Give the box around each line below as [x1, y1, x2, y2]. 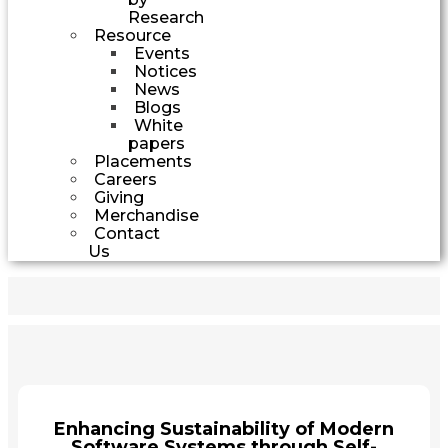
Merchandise [94, 205, 199, 225]
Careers [94, 169, 157, 189]
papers [128, 133, 185, 153]
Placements [94, 151, 192, 171]
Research [128, 7, 204, 27]
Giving [94, 187, 144, 207]
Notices [134, 61, 197, 81]
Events [134, 43, 190, 63]
